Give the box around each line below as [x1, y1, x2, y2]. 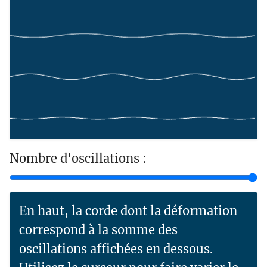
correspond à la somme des [19, 222, 178, 238]
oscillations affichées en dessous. [19, 241, 213, 257]
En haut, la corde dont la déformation [19, 203, 237, 219]
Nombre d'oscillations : [10, 151, 147, 166]
